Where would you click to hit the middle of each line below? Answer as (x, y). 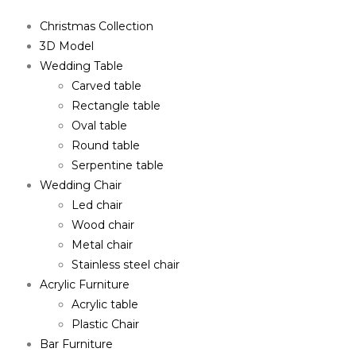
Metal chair (102, 244)
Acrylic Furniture (85, 284)
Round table (106, 145)
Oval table (99, 125)
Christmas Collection (97, 26)
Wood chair (103, 224)
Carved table (106, 85)
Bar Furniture (76, 344)
